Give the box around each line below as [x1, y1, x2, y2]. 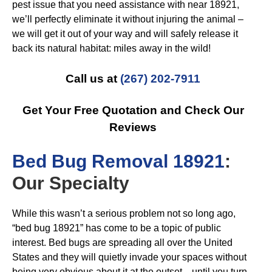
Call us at [66, 72, 120, 85]
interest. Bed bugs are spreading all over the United [12, 237, 233, 248]
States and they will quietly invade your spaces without [12, 252, 246, 262]
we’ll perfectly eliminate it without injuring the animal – [12, 14, 243, 24]
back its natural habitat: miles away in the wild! [12, 43, 211, 53]
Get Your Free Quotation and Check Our [22, 104, 244, 117]
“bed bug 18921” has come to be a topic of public [12, 223, 221, 233]
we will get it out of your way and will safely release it [12, 29, 238, 39]
